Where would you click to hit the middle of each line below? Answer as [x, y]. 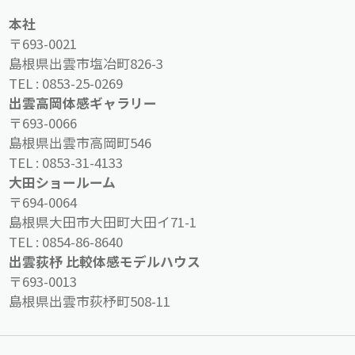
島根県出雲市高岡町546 [80, 143]
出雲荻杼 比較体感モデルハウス [105, 262]
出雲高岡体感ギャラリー [83, 103]
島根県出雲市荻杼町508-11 [90, 302]
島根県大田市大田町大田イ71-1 [103, 222]
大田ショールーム [63, 183]
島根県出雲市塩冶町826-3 [86, 64]
